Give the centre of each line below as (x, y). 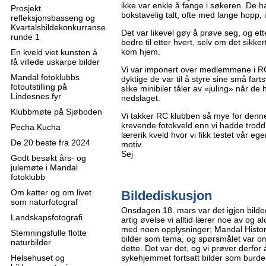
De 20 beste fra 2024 (50, 142)
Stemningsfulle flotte (49, 233)
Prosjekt (26, 8)
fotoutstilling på (39, 87)
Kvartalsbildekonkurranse (58, 27)
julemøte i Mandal (44, 167)
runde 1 (25, 37)
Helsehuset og (38, 258)
